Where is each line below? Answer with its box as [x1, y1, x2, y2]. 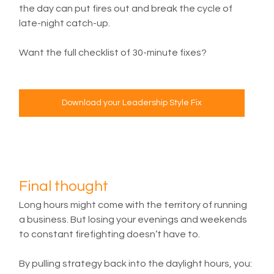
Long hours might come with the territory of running [19, 199, 250, 210]
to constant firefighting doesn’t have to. [19, 229, 201, 239]
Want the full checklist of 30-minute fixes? [19, 47, 207, 57]
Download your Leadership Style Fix [62, 98, 202, 107]
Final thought [19, 178, 109, 194]
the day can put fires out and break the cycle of [19, 3, 235, 13]
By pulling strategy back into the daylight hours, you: [19, 258, 253, 268]
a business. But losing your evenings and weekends [19, 214, 250, 224]
